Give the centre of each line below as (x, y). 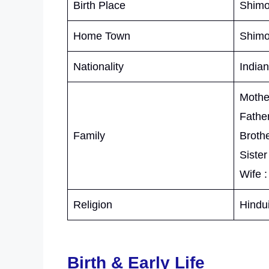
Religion (93, 204)
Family (89, 135)
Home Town (102, 36)
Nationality (98, 66)
